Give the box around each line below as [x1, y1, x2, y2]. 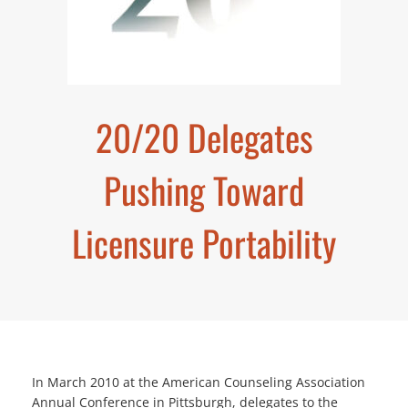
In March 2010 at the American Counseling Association [32, 373, 365, 392]
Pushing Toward [104, 163, 304, 217]
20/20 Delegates [95, 110, 313, 164]
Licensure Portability [72, 216, 336, 270]
